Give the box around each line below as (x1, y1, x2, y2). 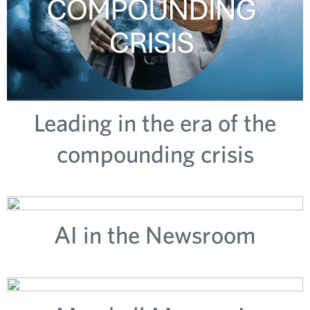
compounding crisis (56, 139, 254, 167)
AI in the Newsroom (54, 220, 256, 249)
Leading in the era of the (34, 108, 276, 136)
